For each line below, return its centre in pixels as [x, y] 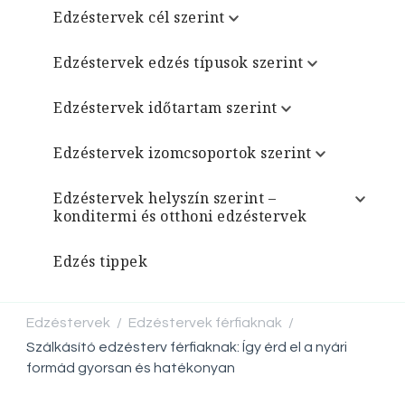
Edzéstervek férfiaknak [205, 322]
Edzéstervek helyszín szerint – [165, 198]
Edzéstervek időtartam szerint [165, 108]
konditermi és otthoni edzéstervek [180, 216]
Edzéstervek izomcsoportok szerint [183, 153]
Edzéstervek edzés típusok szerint [179, 62]
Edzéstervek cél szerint [139, 17]
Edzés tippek [100, 261]
